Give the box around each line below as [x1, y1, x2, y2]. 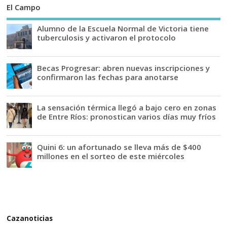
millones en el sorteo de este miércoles [37, 151, 185, 162]
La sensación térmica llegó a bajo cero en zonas [37, 102, 217, 113]
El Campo [7, 2, 41, 12]
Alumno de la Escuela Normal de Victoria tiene [37, 23, 209, 34]
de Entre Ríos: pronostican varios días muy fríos [37, 111, 216, 122]
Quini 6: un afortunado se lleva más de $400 [37, 142, 202, 153]
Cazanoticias [7, 214, 53, 223]
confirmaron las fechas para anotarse [37, 72, 179, 83]
